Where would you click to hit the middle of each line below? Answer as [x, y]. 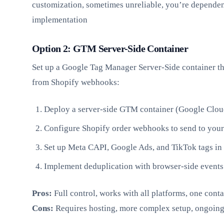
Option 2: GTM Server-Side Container [110, 49]
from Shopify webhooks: [76, 82]
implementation [60, 20]
